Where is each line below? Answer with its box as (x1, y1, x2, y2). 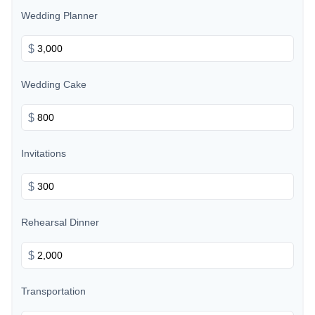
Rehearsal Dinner (21, 217, 99, 228)
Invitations (21, 148, 66, 159)
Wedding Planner (21, 11, 98, 21)
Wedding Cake (21, 79, 86, 90)
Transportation (21, 286, 86, 297)
